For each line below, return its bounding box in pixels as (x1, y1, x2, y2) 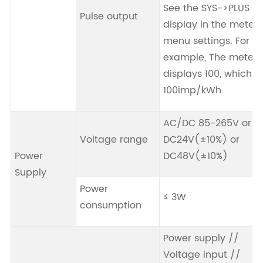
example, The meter (163, 50, 257, 66)
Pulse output (79, 9, 138, 25)
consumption (79, 198, 141, 214)
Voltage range (79, 132, 148, 148)
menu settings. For (163, 33, 249, 49)
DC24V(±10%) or (163, 132, 240, 148)
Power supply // (163, 231, 239, 247)
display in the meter (163, 17, 258, 33)
